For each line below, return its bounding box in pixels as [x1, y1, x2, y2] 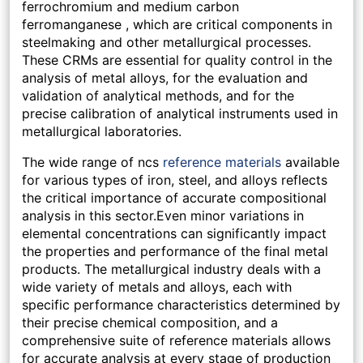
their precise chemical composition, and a [22, 314, 278, 331]
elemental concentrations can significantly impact [22, 225, 327, 242]
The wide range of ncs [22, 154, 163, 171]
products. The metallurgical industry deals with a [22, 261, 321, 278]
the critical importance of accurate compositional [22, 190, 327, 207]
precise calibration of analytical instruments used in [22, 105, 338, 122]
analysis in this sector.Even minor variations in [22, 207, 304, 224]
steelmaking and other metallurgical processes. [22, 34, 311, 51]
